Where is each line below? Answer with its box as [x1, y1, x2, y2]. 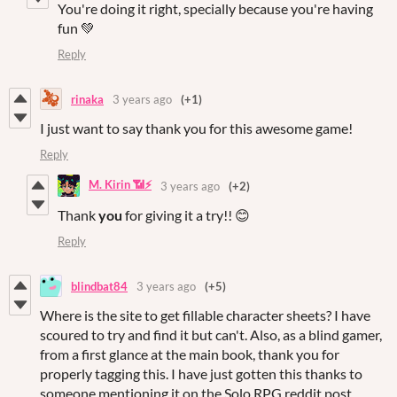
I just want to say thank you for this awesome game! [40, 120, 353, 137]
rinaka [71, 91, 104, 106]
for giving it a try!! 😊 [125, 206, 250, 224]
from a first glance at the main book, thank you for [40, 346, 339, 363]
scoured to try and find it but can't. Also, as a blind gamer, [40, 326, 382, 344]
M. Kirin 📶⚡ [89, 176, 152, 191]
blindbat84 [71, 278, 128, 293]
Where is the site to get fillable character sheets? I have [40, 307, 370, 324]
